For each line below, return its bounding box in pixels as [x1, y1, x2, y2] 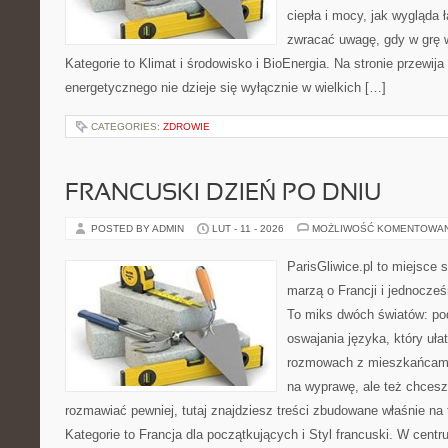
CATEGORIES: [91, 121, 163, 132]
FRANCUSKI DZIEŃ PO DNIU [65, 183, 381, 205]
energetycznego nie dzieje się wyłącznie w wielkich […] [65, 80, 386, 95]
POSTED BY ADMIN [91, 223, 187, 234]
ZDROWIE [163, 121, 210, 132]
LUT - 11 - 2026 [212, 223, 284, 234]
